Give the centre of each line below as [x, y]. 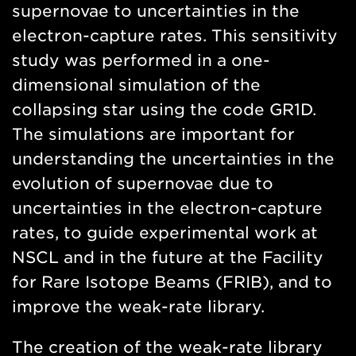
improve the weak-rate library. [138, 307]
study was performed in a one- [141, 61]
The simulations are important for [153, 135]
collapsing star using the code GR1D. [164, 110]
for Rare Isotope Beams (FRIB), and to [172, 282]
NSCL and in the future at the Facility [168, 258]
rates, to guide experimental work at [165, 233]
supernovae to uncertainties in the [156, 12]
